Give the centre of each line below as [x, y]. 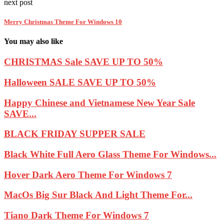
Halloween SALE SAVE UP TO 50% [80, 82]
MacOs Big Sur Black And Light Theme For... [98, 195]
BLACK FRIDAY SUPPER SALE [75, 134]
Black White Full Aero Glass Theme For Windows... [110, 154]
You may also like [33, 41]
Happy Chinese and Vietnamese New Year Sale [99, 102]
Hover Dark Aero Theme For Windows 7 [88, 174]
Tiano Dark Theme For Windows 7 [76, 215]
